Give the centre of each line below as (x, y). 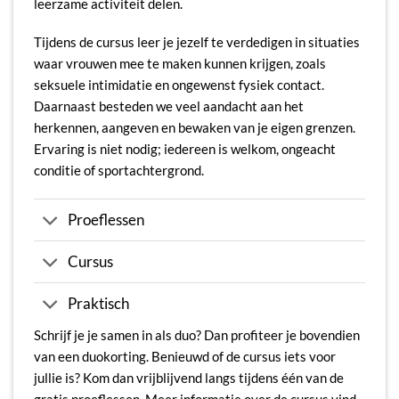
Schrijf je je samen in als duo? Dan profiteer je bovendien (196, 335)
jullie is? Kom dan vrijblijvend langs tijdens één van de (188, 378)
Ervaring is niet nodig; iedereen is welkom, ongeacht (184, 149)
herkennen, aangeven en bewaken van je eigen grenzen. (194, 128)
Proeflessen (106, 220)
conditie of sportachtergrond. (118, 171)
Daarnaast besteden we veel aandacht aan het (168, 106)
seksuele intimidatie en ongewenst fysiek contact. (179, 85)
